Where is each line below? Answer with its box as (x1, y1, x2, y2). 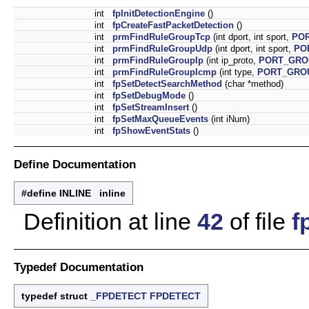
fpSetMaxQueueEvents (112, 114, 208, 125)
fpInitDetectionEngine (112, 8, 205, 19)
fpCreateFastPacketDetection (112, 20, 234, 31)
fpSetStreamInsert (112, 102, 189, 113)
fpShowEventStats (112, 126, 190, 137)
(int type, (217, 67, 257, 78)
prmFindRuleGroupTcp (112, 32, 210, 43)
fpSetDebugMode (112, 90, 186, 101)
